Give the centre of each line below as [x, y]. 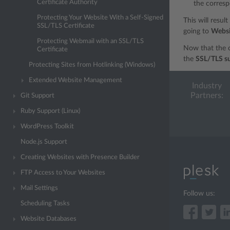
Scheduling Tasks [45, 204]
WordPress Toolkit [47, 127]
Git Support [37, 96]
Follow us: [199, 194]
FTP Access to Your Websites [63, 173]
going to [197, 31]
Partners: [207, 95]
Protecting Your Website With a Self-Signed [100, 18]
